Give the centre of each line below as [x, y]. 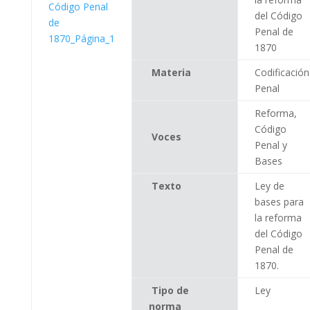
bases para [279, 201]
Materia [171, 72]
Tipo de [170, 290]
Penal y [271, 145]
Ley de [269, 185]
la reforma [278, 217]
